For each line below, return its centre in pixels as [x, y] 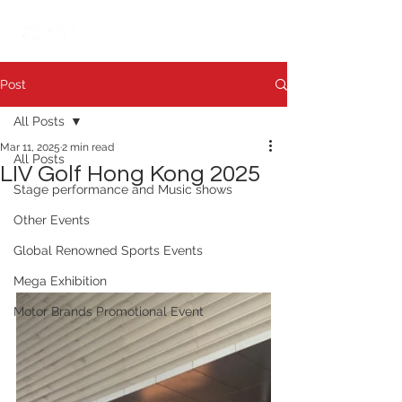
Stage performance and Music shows [123, 189]
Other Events [52, 220]
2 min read [88, 147]
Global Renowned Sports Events [108, 250]
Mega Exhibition [60, 281]
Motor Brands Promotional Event [109, 311]
